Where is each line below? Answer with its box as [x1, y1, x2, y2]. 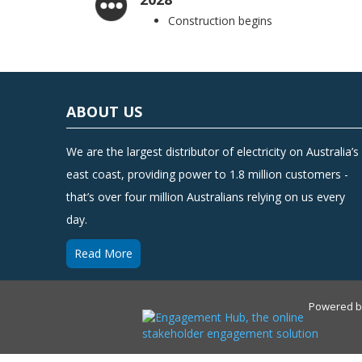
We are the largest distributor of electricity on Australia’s [66, 144, 360, 160]
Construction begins [168, 13, 273, 29]
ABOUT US [66, 102, 143, 122]
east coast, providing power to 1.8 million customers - [66, 166, 349, 183]
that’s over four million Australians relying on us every [66, 189, 346, 205]
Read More [74, 246, 133, 262]
